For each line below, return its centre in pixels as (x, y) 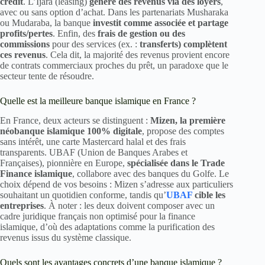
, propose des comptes (183, 131)
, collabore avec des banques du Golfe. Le (151, 174)
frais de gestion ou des (141, 34)
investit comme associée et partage (161, 23)
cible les (210, 195)
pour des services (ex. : (95, 44)
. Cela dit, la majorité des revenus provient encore (138, 55)
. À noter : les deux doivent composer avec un (129, 206)
